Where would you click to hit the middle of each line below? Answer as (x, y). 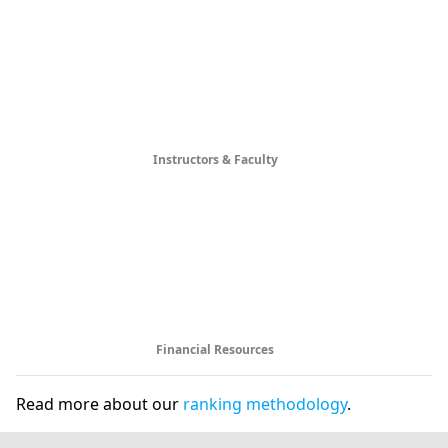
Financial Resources (216, 349)
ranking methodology (265, 404)
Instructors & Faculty (216, 159)
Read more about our (99, 404)
